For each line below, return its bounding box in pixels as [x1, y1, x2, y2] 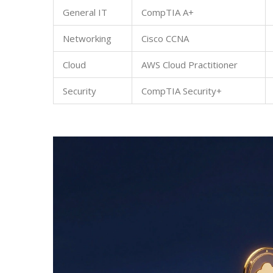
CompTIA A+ [141, 6, 194, 19]
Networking [63, 32, 112, 45]
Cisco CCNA [141, 32, 189, 45]
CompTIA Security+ [141, 85, 222, 97]
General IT [63, 6, 107, 19]
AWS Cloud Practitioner [141, 58, 238, 71]
